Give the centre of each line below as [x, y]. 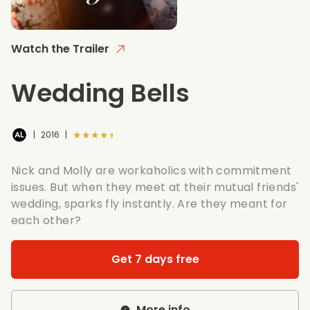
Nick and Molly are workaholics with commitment [152, 170]
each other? [46, 220]
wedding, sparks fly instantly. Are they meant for [149, 203]
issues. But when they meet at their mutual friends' [155, 187]
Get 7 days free [155, 259]
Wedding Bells [100, 93]
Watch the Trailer [60, 48]
